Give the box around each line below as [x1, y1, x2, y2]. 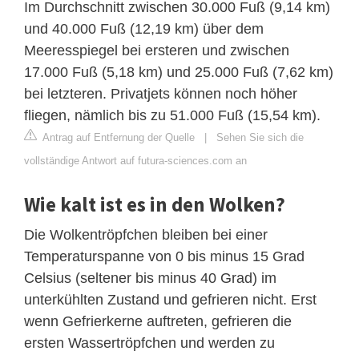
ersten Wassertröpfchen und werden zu [24, 334, 275, 351]
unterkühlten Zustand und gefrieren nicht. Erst [24, 291, 317, 308]
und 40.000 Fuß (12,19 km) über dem [24, 20, 264, 37]
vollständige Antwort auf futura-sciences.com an [24, 154, 247, 167]
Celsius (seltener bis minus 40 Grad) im [24, 269, 276, 286]
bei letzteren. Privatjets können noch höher [24, 85, 297, 102]
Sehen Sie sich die [216, 131, 304, 143]
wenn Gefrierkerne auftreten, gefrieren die [24, 313, 292, 329]
